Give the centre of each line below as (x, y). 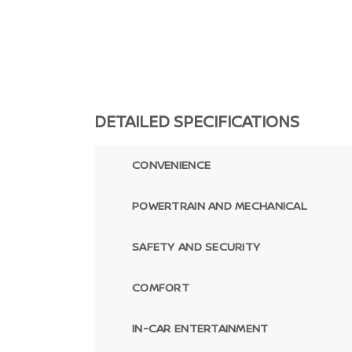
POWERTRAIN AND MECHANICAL (219, 205)
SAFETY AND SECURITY (196, 246)
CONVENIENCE (172, 165)
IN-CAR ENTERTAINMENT (200, 328)
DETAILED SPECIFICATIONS (197, 121)
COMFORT (161, 287)
